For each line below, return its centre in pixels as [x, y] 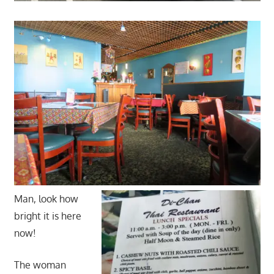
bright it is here [47, 216]
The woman [40, 265]
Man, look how [46, 198]
